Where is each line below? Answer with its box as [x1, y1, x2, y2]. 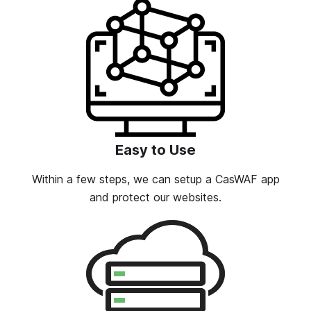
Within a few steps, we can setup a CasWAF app [31, 172, 280, 187]
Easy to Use [115, 142, 196, 159]
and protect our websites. [90, 190, 221, 205]
